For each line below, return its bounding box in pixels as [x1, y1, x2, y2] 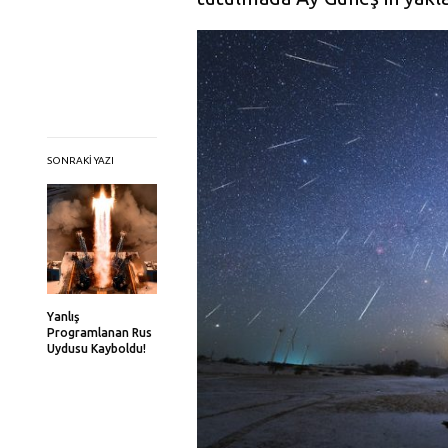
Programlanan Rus [47, 325, 152, 339]
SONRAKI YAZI [47, 154, 114, 166]
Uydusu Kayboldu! [47, 341, 146, 355]
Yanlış [47, 309, 79, 323]
